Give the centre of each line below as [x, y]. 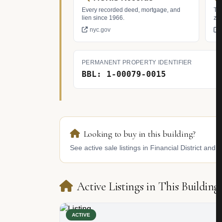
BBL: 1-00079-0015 [124, 74]
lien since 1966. [103, 18]
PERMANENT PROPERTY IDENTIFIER [137, 62]
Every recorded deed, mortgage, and [131, 10]
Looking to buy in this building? [140, 134]
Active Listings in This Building [148, 187]
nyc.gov [100, 30]
